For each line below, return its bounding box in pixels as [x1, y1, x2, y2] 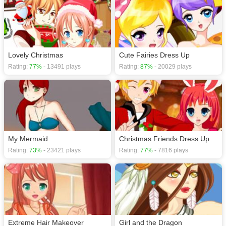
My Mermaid [8, 134, 48, 143]
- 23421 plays [42, 146, 81, 154]
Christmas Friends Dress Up [119, 134, 209, 143]
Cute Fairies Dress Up [119, 51, 190, 59]
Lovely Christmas [8, 51, 63, 59]
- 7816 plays [153, 146, 188, 154]
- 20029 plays [153, 63, 192, 70]
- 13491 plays [42, 63, 81, 70]
